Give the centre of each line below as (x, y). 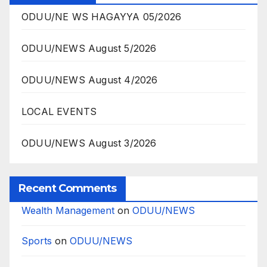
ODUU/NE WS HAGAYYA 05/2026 (102, 17)
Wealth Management (68, 211)
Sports (37, 241)
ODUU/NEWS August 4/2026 (90, 80)
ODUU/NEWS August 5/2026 (89, 49)
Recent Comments (68, 189)
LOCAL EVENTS (59, 112)
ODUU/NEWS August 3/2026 (89, 143)
